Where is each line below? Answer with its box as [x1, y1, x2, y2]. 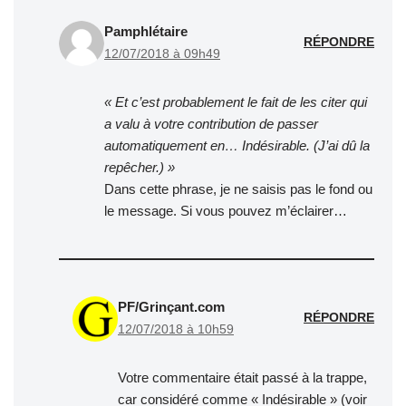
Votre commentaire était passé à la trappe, [118, 369, 367, 385]
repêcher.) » [104, 159, 175, 175]
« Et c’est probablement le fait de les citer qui [104, 93, 367, 110]
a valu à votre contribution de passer [104, 115, 318, 131]
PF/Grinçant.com [118, 298, 225, 314]
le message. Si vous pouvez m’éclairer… [104, 202, 347, 218]
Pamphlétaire [104, 23, 188, 39]
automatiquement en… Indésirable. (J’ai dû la [104, 137, 370, 153]
